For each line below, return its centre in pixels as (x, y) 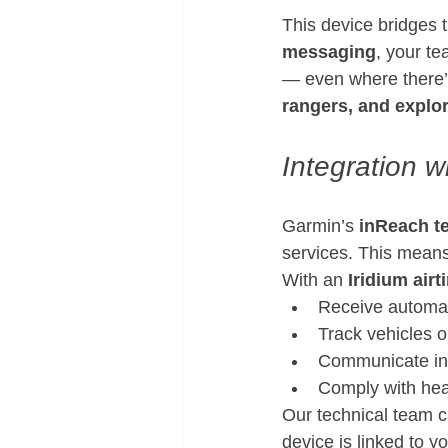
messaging (329, 52)
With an (315, 280)
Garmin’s (320, 226)
